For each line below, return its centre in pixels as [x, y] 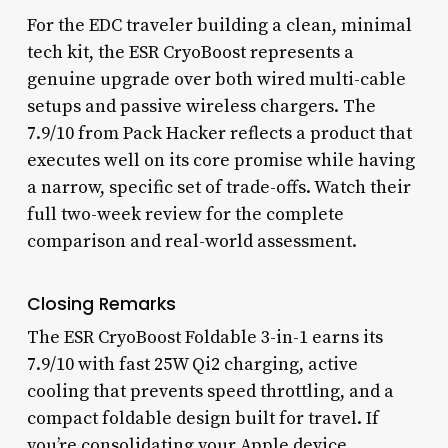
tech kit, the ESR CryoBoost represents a [190, 52]
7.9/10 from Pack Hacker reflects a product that [219, 133]
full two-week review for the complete [185, 214]
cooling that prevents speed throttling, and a [210, 391]
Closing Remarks [101, 303]
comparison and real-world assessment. [191, 241]
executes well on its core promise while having [220, 160]
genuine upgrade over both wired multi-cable [216, 79]
